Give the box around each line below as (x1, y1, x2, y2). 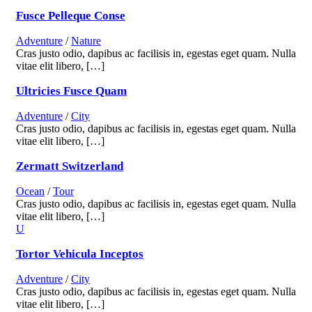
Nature (71, 35, 101, 47)
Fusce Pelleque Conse (16, 9, 125, 23)
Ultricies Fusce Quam (16, 84, 127, 98)
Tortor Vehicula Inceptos (16, 247, 143, 261)
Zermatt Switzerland (16, 159, 123, 173)
